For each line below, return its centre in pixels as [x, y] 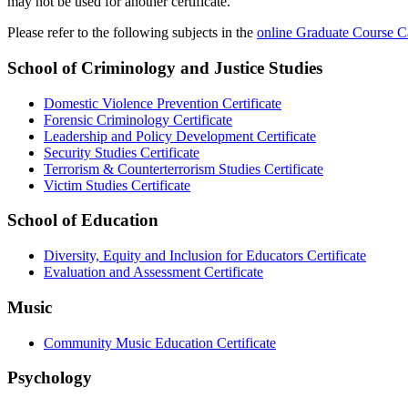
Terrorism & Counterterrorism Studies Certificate [184, 168]
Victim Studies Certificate [117, 185]
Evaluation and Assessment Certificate [153, 272]
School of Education [83, 220]
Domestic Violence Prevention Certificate [163, 103]
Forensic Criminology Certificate [138, 119]
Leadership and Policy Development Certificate [180, 136]
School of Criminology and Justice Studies [165, 68]
